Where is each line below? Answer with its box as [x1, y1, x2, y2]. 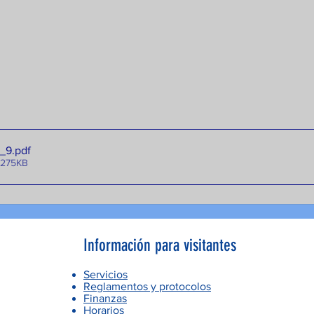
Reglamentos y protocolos [83, 280, 211, 292]
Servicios [83, 268, 128, 280]
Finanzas [83, 292, 127, 304]
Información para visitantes [83, 235, 236, 255]
